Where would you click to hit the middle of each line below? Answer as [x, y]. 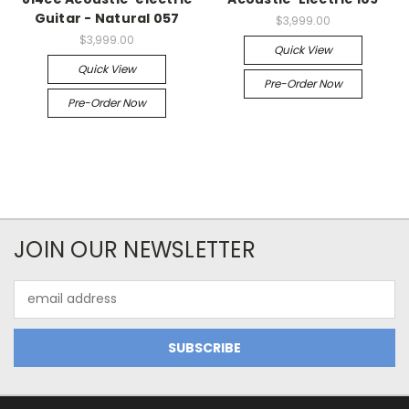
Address [39, 308]
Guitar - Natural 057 [107, 18]
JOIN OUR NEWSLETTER [135, 249]
